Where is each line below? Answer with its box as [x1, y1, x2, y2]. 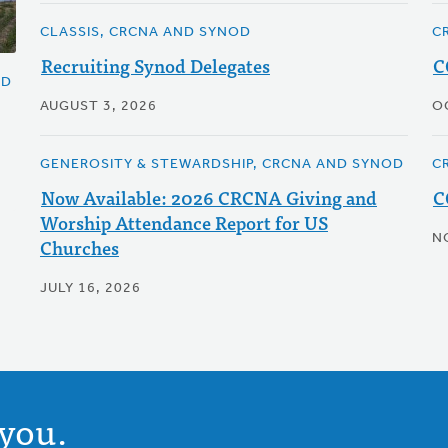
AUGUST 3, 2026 [39, 99, 157, 114]
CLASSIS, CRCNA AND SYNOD [39, 25, 251, 40]
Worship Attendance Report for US [39, 208, 328, 237]
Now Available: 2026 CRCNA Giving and [40, 183, 377, 212]
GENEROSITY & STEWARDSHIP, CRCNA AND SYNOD [39, 157, 404, 172]
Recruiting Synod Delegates [40, 51, 270, 80]
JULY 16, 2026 [39, 281, 141, 296]
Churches [39, 233, 119, 262]
